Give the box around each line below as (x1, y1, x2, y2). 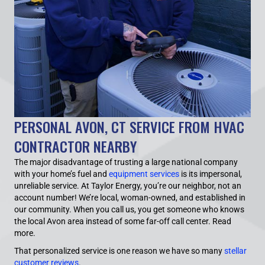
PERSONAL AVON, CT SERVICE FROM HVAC (14, 116, 244, 138)
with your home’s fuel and (14, 169, 109, 179)
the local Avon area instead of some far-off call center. (14, 216, 212, 227)
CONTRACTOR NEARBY (14, 135, 137, 157)
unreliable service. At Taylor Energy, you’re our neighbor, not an (14, 181, 241, 191)
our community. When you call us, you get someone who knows (14, 205, 244, 215)
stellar (224, 246, 247, 256)
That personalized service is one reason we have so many (14, 246, 224, 256)
